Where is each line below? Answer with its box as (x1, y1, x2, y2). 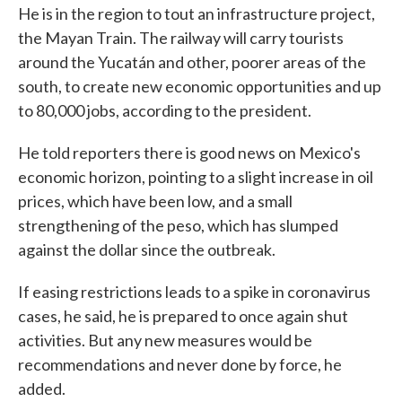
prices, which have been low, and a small (18, 191, 293, 212)
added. (18, 379, 66, 399)
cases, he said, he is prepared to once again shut (18, 306, 348, 327)
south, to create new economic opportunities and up (18, 76, 381, 97)
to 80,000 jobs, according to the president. (18, 100, 311, 121)
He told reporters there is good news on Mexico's (18, 143, 361, 163)
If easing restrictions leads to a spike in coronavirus (18, 282, 371, 302)
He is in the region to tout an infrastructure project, (18, 4, 375, 24)
